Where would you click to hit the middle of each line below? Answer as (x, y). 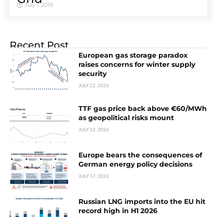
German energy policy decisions (136, 164)
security (93, 74)
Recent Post (39, 45)
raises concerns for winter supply (137, 65)
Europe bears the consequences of (140, 155)
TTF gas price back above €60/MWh (143, 109)
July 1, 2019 (39, 5)
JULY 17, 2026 (94, 176)
